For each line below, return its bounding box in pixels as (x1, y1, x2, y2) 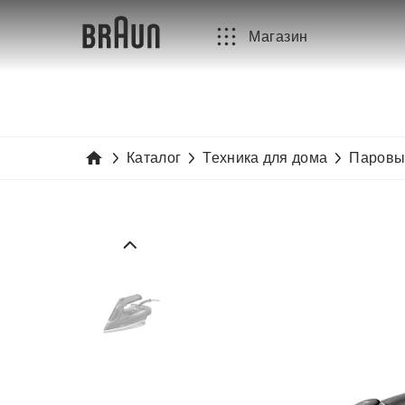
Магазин (249, 28, 308, 44)
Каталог (127, 150, 182, 165)
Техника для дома (202, 150, 328, 165)
